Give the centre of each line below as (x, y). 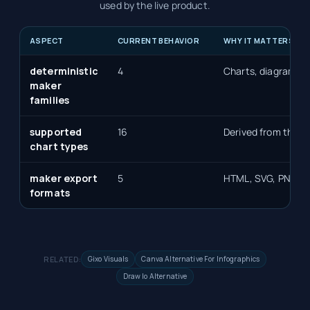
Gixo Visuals (108, 259)
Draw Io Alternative (155, 276)
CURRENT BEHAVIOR (158, 41)
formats (50, 193)
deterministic (64, 71)
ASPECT (47, 41)
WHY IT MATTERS (259, 41)
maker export (64, 179)
